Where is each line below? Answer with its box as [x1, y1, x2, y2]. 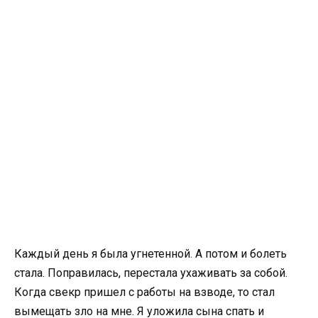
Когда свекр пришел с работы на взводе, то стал [14, 285, 275, 299]
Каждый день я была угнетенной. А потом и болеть [14, 246, 287, 261]
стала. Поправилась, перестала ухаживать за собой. [14, 265, 287, 280]
